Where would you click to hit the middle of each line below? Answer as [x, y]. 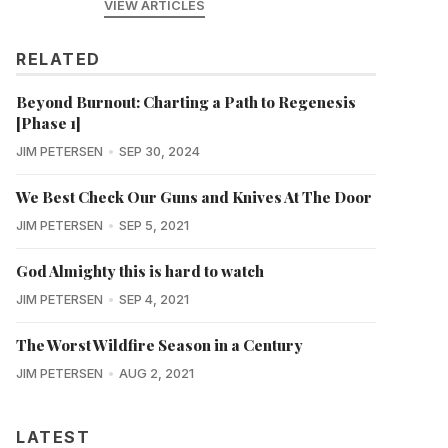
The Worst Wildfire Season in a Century [159, 345]
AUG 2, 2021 [156, 374]
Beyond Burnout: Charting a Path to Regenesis [186, 102]
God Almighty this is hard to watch [140, 271]
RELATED [58, 59]
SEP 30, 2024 [159, 152]
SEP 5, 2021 [153, 226]
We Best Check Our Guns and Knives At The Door [194, 197]
